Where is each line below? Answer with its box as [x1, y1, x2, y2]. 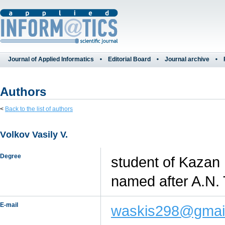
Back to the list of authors [5, 105, 73, 113]
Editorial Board [108, 56, 151, 63]
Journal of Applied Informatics [8, 56, 94, 63]
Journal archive [165, 56, 209, 63]
